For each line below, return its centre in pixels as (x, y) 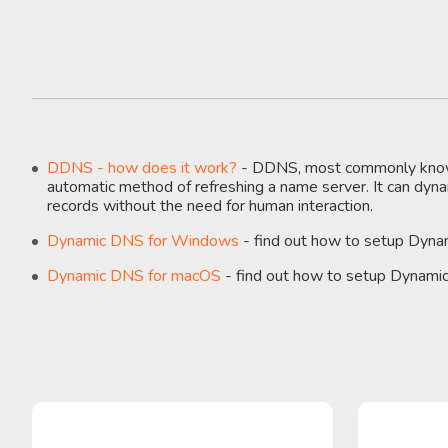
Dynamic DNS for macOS (134, 275)
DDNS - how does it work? (142, 167)
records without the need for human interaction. (210, 205)
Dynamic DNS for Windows (143, 240)
